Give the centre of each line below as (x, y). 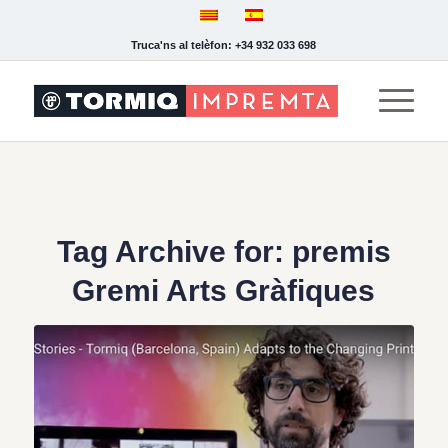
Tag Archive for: (174, 251)
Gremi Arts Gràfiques (224, 290)
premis (341, 251)
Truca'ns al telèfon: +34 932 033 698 (224, 45)
